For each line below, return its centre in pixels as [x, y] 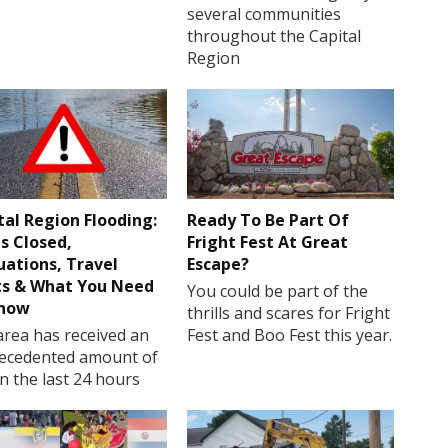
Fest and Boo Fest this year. [290, 335]
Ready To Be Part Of [268, 220]
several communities [264, 13]
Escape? [218, 264]
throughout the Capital [274, 35]
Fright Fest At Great [268, 242]
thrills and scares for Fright [289, 313]
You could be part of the [278, 291]
